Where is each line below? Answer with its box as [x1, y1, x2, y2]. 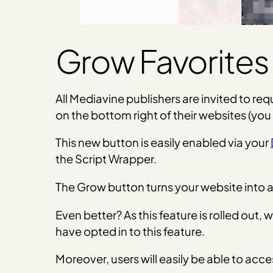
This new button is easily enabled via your [55, 135, 271, 150]
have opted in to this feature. [55, 224, 205, 238]
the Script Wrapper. [55, 152, 157, 166]
